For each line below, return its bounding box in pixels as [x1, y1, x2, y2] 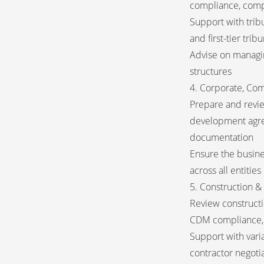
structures [190, 65, 232, 78]
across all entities [190, 164, 261, 177]
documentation [190, 131, 253, 144]
